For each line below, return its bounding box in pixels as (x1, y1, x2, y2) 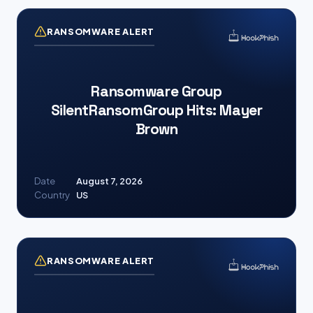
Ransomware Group (91, 82, 222, 101)
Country (34, 189, 70, 201)
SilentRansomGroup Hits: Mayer (50, 101, 263, 119)
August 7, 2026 (76, 175, 143, 187)
